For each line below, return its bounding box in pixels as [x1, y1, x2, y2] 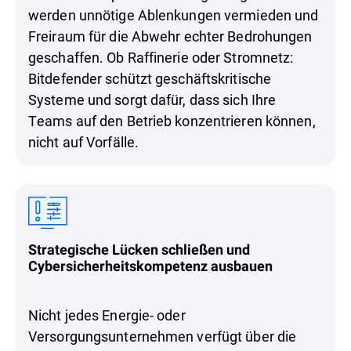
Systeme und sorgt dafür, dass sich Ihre [28, 89, 277, 109]
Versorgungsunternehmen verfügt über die [28, 326, 297, 346]
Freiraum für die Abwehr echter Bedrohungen [28, 26, 313, 45]
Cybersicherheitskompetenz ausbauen [28, 257, 273, 274]
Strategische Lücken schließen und [28, 241, 250, 258]
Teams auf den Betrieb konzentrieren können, [28, 110, 316, 130]
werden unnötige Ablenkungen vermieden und [28, 5, 319, 24]
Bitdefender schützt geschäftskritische [28, 68, 272, 88]
